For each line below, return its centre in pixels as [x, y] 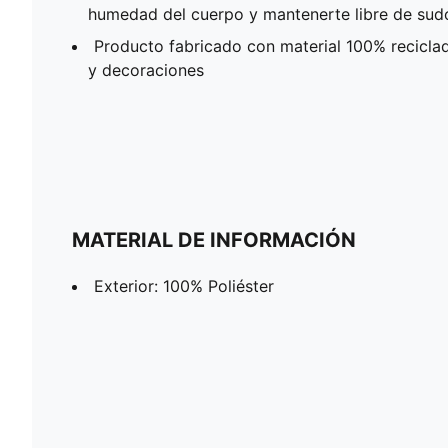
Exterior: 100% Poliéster [184, 285]
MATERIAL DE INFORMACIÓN [214, 239]
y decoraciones [146, 69]
